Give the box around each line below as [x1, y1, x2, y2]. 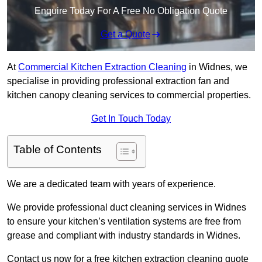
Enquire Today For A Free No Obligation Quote [35, 6, 227, 16]
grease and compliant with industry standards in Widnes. [7, 230, 240, 241]
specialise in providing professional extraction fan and [7, 76, 229, 87]
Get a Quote [100, 29, 150, 40]
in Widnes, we [187, 62, 247, 73]
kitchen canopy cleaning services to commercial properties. [7, 90, 251, 101]
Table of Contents [13, 143, 102, 156]
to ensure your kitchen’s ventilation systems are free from [7, 216, 241, 227]
